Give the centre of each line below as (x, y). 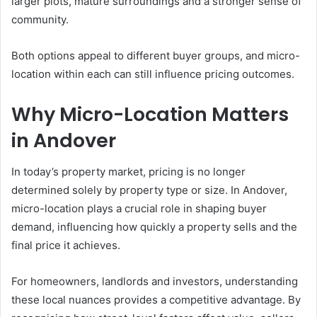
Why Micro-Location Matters (150, 114)
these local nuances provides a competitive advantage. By (156, 300)
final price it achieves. (66, 246)
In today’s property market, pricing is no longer (128, 172)
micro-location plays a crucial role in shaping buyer (139, 209)
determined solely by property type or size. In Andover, (149, 190)
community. (40, 19)
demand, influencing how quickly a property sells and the (154, 227)
